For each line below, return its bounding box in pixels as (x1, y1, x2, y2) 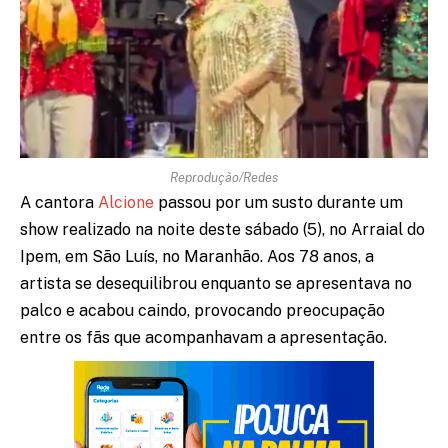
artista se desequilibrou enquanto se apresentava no (20, 273, 412, 293)
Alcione (98, 192, 154, 212)
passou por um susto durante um (154, 192, 403, 212)
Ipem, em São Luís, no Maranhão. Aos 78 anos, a (20, 246, 374, 266)
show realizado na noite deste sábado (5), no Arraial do (20, 219, 425, 239)
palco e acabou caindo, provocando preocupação (20, 300, 385, 320)
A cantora (20, 192, 98, 212)
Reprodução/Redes (170, 169, 278, 185)
